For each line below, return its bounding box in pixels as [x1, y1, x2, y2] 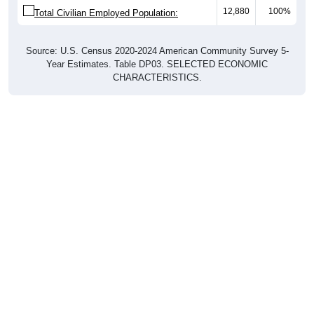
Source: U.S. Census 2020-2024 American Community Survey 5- [25, 45, 289, 56]
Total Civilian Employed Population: [34, 7, 178, 18]
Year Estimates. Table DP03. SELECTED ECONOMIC [46, 58, 268, 69]
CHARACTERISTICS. [112, 71, 202, 83]
